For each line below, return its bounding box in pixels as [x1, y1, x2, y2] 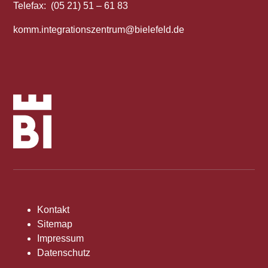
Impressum [37, 233, 84, 244]
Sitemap [37, 219, 73, 230]
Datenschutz [37, 248, 91, 258]
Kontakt [37, 205, 70, 215]
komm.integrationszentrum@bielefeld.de [13, 24, 185, 35]
